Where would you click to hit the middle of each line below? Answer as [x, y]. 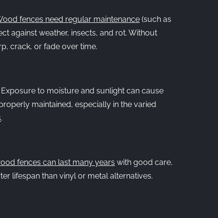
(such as [155, 19]
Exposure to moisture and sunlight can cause [82, 91]
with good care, [144, 162]
